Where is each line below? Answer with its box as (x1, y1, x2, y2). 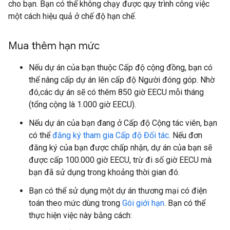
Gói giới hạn (122, 198, 164, 208)
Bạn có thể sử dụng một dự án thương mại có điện (29, 186, 207, 196)
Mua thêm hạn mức (8, 40, 100, 52)
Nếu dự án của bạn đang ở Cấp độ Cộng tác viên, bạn (29, 118, 217, 128)
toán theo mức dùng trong (29, 198, 122, 208)
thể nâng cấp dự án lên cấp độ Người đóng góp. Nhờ (29, 75, 215, 85)
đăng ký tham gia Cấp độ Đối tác (52, 130, 169, 140)
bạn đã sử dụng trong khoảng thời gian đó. (29, 167, 180, 177)
